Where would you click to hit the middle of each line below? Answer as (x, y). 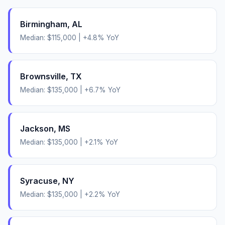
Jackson (37, 128)
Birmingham (44, 24)
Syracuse (39, 181)
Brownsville (43, 76)
